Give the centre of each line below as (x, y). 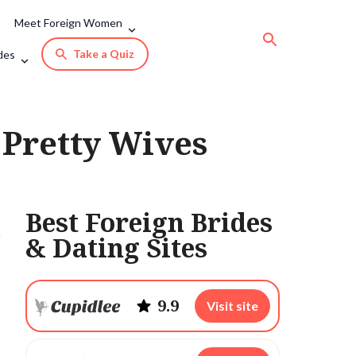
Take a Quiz (104, 54)
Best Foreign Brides (149, 222)
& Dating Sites (116, 248)
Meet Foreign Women (68, 23)
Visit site (232, 306)
